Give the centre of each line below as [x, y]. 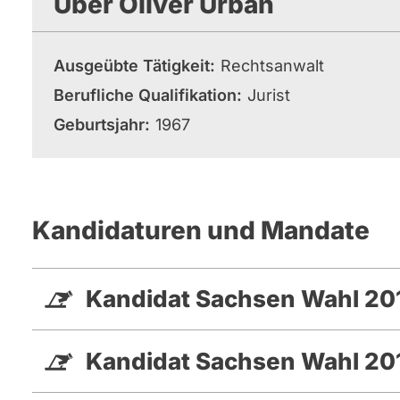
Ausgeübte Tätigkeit [132, 66]
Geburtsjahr [99, 125]
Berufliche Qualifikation [145, 95]
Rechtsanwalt [272, 66]
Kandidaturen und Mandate [201, 230]
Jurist [269, 95]
